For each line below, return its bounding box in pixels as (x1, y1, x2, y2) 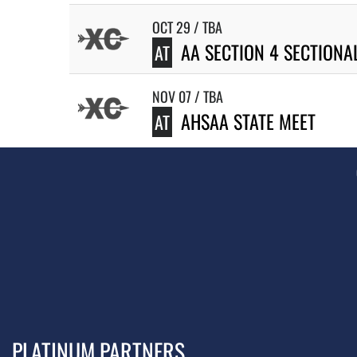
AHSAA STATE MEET (181, 107, 316, 135)
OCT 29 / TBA (152, 17, 222, 37)
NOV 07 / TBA (152, 86, 223, 107)
